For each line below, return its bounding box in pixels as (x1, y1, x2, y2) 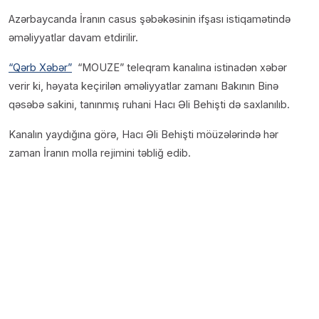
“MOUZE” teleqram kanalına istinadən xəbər (72, 61, 287, 74)
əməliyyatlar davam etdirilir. (9, 31, 138, 44)
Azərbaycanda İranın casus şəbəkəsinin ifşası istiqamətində (9, 13, 291, 26)
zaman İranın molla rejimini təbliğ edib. (9, 147, 191, 159)
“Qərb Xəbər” (9, 61, 72, 74)
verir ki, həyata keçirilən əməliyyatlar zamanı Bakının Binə (9, 80, 278, 93)
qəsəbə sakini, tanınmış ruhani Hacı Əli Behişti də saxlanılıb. (9, 98, 290, 111)
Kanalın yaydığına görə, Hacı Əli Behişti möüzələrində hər (9, 128, 278, 141)
